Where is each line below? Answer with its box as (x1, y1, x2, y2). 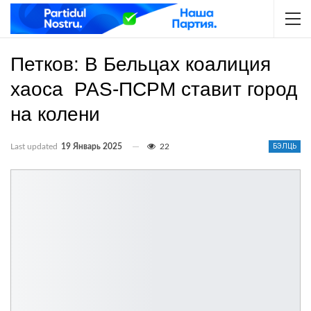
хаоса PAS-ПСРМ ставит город (10, 78, 297, 100)
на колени (10, 103, 100, 125)
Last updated (10, 142, 60, 151)
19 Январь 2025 (61, 142, 122, 151)
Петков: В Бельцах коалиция (10, 53, 271, 75)
